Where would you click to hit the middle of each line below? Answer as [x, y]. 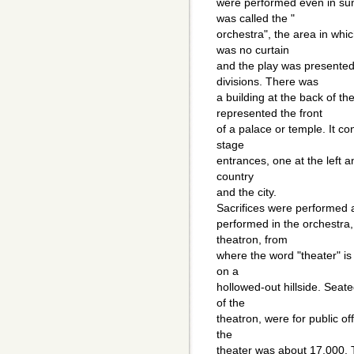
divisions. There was [267, 82]
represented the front [269, 113]
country [235, 177]
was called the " [256, 19]
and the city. [247, 192]
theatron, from [252, 240]
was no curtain [253, 50]
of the [231, 303]
